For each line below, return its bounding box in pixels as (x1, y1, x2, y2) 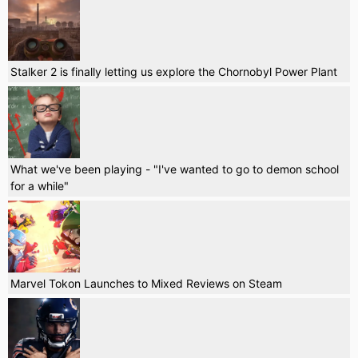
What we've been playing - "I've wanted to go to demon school (10, 162, 339, 177)
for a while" (10, 179, 69, 193)
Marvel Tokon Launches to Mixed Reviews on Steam (10, 276, 282, 291)
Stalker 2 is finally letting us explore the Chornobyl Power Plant (10, 65, 337, 79)
